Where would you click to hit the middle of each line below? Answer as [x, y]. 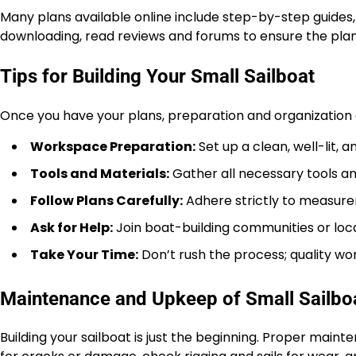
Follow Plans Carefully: [106, 200]
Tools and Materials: [100, 173]
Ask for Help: [72, 227]
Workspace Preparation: [113, 146]
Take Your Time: [84, 254]
